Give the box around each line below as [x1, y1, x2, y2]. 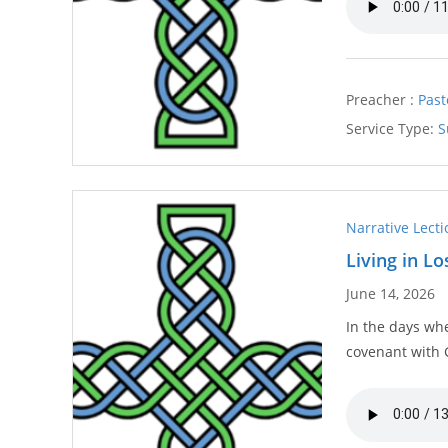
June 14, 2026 [346, 283, 436, 303]
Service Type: [346, 118, 435, 138]
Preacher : [346, 89, 415, 109]
